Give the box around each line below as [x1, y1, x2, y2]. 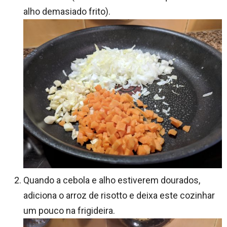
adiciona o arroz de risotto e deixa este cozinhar [23, 190, 215, 201]
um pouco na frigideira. [23, 205, 115, 216]
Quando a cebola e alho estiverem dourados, [23, 174, 200, 185]
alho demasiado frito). [23, 6, 110, 17]
